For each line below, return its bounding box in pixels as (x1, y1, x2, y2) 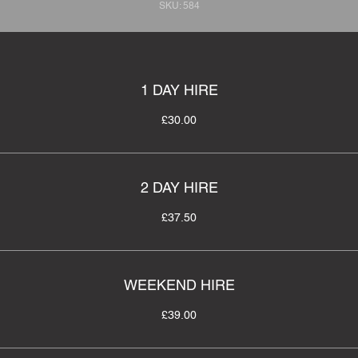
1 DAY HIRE (140, 82, 218, 98)
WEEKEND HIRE (123, 276, 235, 293)
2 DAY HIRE (140, 179, 218, 196)
